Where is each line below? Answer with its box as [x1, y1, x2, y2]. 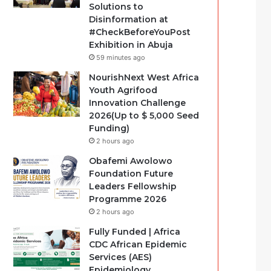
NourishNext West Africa [89, 72, 200, 83]
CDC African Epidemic [89, 239, 188, 250]
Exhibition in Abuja [89, 39, 174, 50]
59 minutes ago [96, 53, 146, 62]
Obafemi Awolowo [89, 155, 173, 166]
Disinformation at [89, 14, 169, 25]
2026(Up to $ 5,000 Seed [89, 110, 200, 121]
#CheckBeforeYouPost [89, 27, 191, 38]
